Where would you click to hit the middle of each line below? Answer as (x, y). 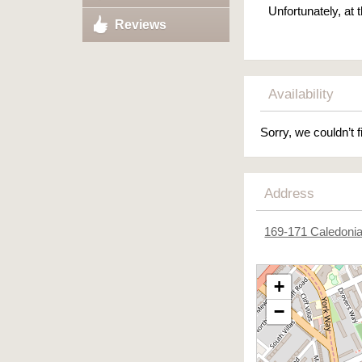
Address (290, 194)
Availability (301, 94)
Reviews (141, 25)
